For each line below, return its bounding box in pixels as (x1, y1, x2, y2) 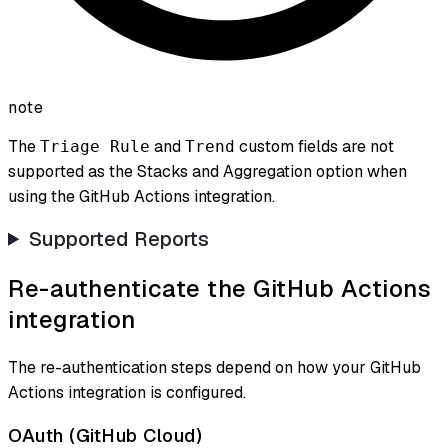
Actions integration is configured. (8, 381, 246, 403)
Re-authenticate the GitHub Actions (8, 272, 431, 304)
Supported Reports (29, 225, 210, 252)
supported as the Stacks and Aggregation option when (8, 160, 407, 182)
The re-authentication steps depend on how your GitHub (8, 356, 421, 378)
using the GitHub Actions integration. (8, 185, 275, 207)
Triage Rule (40, 136, 150, 156)
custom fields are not (235, 135, 394, 157)
